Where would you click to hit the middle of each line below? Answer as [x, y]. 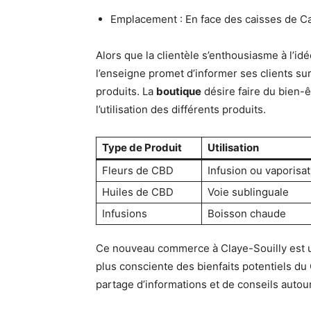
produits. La [126, 92]
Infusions [125, 214]
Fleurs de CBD [138, 171]
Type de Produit [142, 148]
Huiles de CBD [138, 192]
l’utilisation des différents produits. [181, 110]
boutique [179, 92]
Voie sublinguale [248, 192]
